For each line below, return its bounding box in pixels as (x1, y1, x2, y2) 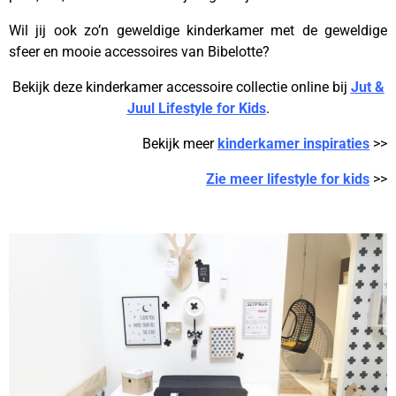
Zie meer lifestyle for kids (206, 171, 369, 187)
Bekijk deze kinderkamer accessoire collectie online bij (11, 79, 351, 95)
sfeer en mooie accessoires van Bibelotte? (9, 43, 270, 60)
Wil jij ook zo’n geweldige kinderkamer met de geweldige (9, 22, 387, 39)
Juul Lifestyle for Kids (126, 100, 266, 117)
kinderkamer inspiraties (217, 135, 369, 152)
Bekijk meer (142, 135, 217, 152)
